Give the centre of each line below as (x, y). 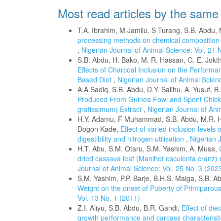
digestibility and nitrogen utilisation (132, 139)
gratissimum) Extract (110, 109)
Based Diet (95, 79)
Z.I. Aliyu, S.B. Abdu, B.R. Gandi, (129, 208)
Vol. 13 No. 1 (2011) (109, 198)
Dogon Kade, (99, 129)
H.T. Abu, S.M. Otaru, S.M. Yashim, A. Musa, (148, 148)
